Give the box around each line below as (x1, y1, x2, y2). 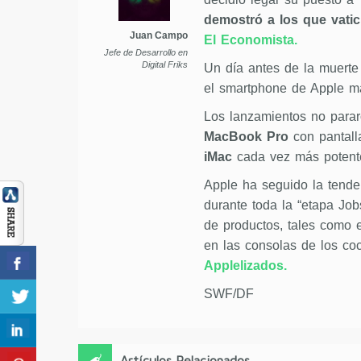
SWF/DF (203, 287, 254, 301)
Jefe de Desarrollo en (103, 48, 188, 58)
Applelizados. (203, 259, 287, 273)
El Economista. (203, 33, 297, 48)
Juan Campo (129, 30, 188, 42)
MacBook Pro (203, 130, 288, 144)
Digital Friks (141, 60, 188, 70)
